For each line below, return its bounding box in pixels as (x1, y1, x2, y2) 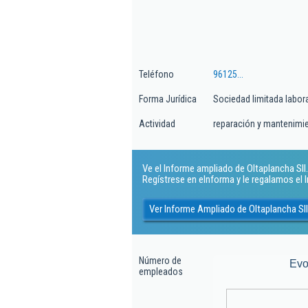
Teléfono (139, 69, 174, 80)
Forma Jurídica (139, 93, 197, 104)
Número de (139, 255, 181, 266)
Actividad (139, 118, 175, 129)
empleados (139, 266, 183, 277)
